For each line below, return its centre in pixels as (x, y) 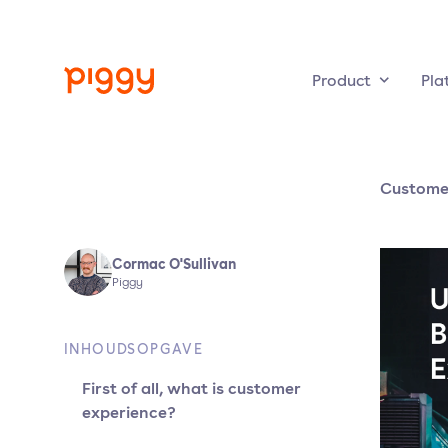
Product (341, 80)
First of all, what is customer (191, 388)
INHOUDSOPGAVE (134, 349)
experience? (129, 412)
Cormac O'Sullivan (174, 263)
